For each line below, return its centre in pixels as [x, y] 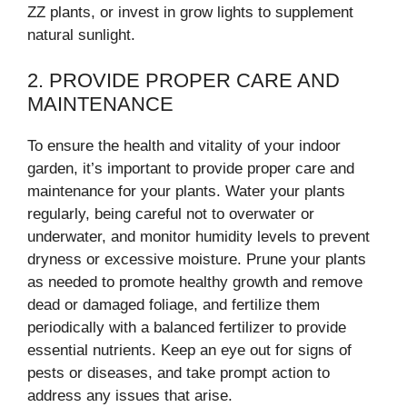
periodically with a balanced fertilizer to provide [187, 328]
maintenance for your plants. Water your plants [186, 191]
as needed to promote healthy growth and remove [195, 282]
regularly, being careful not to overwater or [171, 214]
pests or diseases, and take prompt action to [179, 373]
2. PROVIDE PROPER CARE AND [184, 80]
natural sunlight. [81, 35]
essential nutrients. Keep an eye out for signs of [189, 350]
